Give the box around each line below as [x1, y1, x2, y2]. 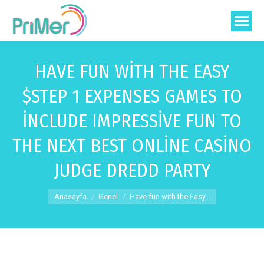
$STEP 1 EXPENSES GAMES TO [22, 85, 242, 107]
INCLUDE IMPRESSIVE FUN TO [22, 110, 242, 132]
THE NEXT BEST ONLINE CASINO [12, 134, 252, 157]
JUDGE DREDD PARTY [54, 159, 210, 181]
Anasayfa [54, 192, 87, 201]
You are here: [48, 185, 101, 196]
